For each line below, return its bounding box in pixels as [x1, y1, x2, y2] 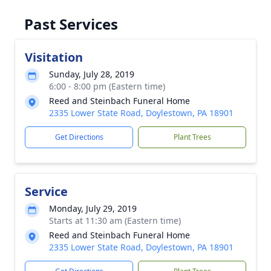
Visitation [25, 49, 83, 65]
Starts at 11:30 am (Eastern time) [49, 215, 181, 226]
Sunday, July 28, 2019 [49, 68, 134, 80]
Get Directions [54, 132, 103, 142]
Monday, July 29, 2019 [49, 203, 137, 214]
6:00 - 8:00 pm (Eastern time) [49, 80, 165, 92]
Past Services [24, 14, 118, 34]
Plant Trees [173, 132, 211, 142]
